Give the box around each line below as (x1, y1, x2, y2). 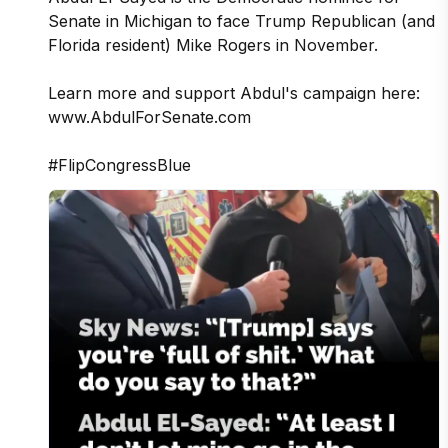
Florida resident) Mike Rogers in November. (48, 34, 378, 55)
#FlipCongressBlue (48, 154, 191, 175)
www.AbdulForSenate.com (48, 106, 251, 127)
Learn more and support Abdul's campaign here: (48, 82, 420, 103)
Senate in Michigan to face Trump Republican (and (48, 10, 435, 31)
